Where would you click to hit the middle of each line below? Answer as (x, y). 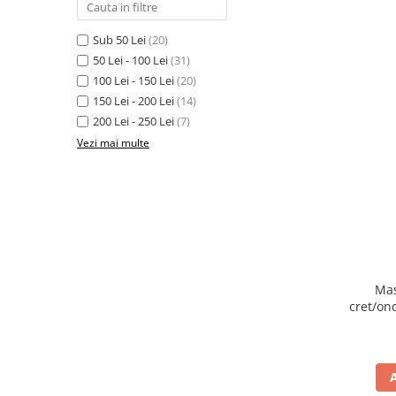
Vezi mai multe (113, 143)
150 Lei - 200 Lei (133, 101)
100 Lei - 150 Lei (133, 81)
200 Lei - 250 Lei (133, 122)
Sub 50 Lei (119, 40)
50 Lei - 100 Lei (130, 61)
